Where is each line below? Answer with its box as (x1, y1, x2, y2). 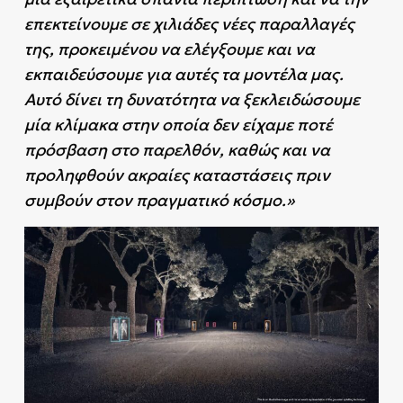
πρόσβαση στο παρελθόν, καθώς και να (23, 139, 330, 161)
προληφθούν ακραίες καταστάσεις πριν (23, 165, 330, 186)
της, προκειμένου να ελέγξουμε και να (23, 39, 315, 60)
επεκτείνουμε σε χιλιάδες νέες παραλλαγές (23, 13, 354, 35)
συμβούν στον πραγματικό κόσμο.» (23, 190, 295, 211)
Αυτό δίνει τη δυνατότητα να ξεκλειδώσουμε (23, 89, 360, 111)
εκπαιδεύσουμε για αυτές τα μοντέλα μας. (23, 64, 344, 85)
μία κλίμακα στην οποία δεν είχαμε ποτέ (23, 114, 333, 136)
